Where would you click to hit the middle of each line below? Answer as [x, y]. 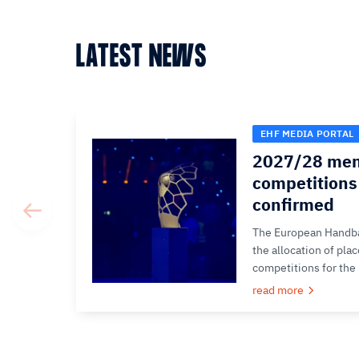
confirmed [293, 204]
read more [278, 290]
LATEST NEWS [141, 58]
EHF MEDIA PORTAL [307, 133]
